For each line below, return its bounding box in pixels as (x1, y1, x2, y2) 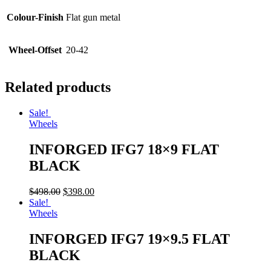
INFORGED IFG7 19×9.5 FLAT (29, 230, 230, 247)
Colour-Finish (7, 12, 64, 23)
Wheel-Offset (8, 45, 62, 56)
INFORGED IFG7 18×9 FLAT (29, 141, 219, 157)
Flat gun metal (66, 12, 120, 23)
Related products (5, 79, 111, 96)
